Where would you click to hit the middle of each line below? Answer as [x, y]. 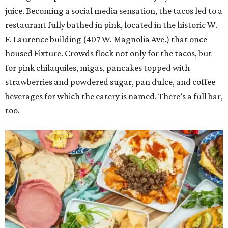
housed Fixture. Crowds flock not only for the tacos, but [108, 53]
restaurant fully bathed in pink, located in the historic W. [111, 25]
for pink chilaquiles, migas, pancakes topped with [97, 68]
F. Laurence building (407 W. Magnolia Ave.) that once [106, 39]
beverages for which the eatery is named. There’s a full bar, [114, 96]
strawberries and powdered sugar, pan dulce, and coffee [110, 82]
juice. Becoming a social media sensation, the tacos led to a [114, 11]
